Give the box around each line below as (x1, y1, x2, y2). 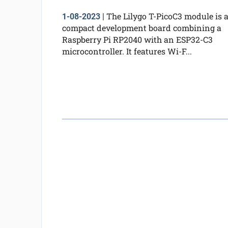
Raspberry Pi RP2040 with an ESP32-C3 (62, 34, 213, 45)
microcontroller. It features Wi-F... (62, 45, 192, 56)
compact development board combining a (62, 22, 221, 33)
